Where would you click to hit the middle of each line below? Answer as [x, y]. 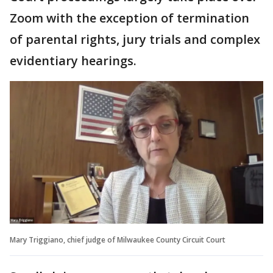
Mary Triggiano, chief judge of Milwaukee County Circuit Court [118, 239]
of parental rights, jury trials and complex [135, 39]
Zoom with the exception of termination [129, 18]
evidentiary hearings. [73, 60]
